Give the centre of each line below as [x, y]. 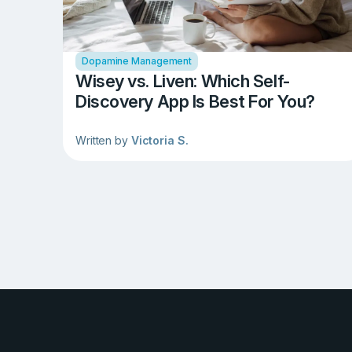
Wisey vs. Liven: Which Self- [183, 81]
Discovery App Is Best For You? [195, 102]
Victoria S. [159, 141]
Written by [103, 141]
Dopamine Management [137, 61]
